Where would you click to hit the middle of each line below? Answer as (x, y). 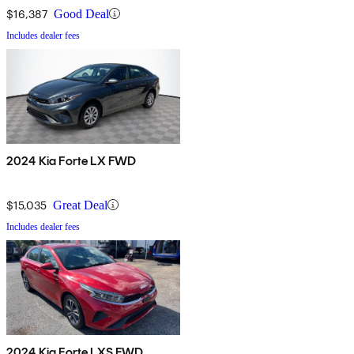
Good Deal (81, 13)
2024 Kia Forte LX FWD (72, 160)
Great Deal (80, 205)
